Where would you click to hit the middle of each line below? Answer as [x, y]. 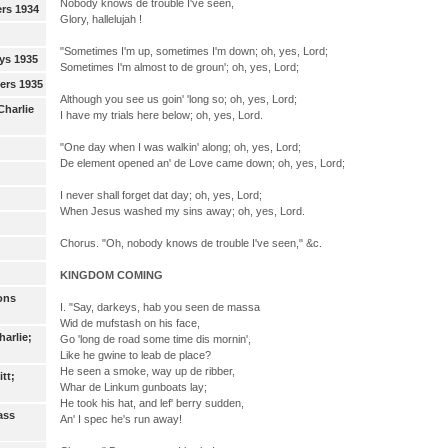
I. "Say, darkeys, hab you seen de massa [159, 306]
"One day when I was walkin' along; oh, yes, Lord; [180, 146]
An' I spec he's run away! [120, 418]
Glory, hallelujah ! [100, 18]
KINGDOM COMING [111, 274]
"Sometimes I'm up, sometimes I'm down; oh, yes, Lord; [193, 50]
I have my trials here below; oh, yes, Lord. [161, 114]
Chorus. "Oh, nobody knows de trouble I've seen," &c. [190, 242]
